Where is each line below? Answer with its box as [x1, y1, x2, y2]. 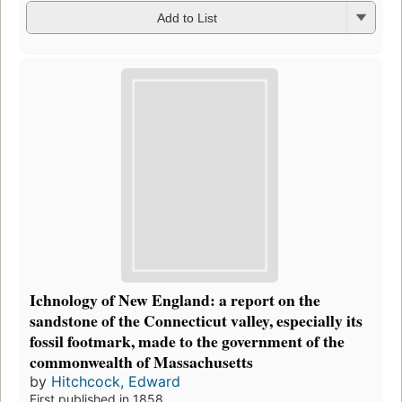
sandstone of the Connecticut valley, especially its [30, 309, 363, 333]
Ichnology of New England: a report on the [30, 288, 320, 312]
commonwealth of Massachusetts [30, 350, 253, 374]
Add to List [156, 11, 217, 26]
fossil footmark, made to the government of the [30, 329, 345, 354]
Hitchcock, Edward [51, 372, 180, 391]
